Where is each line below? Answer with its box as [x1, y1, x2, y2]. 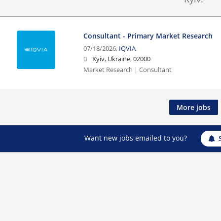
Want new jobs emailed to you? [84, 133, 187, 143]
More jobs [176, 102, 211, 112]
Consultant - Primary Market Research [83, 31, 213, 40]
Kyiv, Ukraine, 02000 [92, 54, 151, 63]
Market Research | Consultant [83, 65, 172, 74]
